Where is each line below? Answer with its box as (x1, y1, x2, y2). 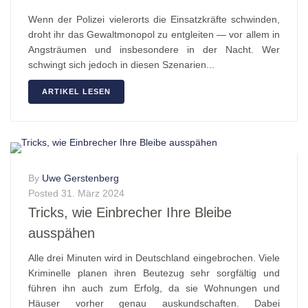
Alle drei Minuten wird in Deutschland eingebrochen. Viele (28, 252, 280, 264)
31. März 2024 (61, 188, 124, 199)
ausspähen (28, 225, 95, 241)
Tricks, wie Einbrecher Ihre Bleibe (28, 205, 232, 221)
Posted (28, 188, 61, 199)
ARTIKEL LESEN (42, 87, 111, 96)
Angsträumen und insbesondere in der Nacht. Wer (28, 44, 280, 55)
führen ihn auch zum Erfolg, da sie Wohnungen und (28, 283, 280, 294)
